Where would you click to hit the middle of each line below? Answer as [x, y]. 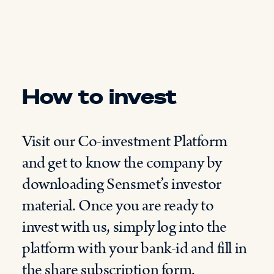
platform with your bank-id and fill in [135, 249]
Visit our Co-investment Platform [125, 142]
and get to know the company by [122, 163]
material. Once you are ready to [118, 206]
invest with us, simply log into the [125, 227]
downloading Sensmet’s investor [122, 184]
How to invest [99, 96]
